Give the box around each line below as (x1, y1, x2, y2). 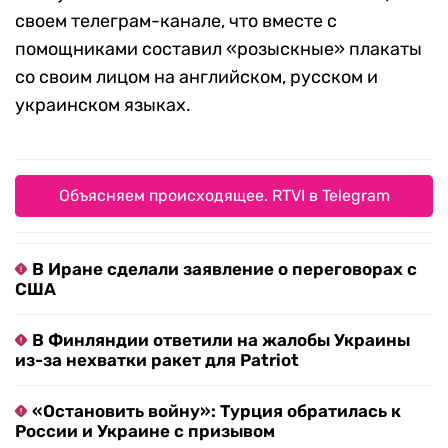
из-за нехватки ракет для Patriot (15, 350, 299, 371)
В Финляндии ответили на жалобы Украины (32, 330, 410, 351)
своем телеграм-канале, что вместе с (15, 10, 337, 33)
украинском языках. (15, 94, 191, 117)
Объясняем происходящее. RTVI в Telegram (58, 186, 390, 206)
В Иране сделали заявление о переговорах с (32, 259, 417, 280)
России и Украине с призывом (15, 421, 275, 442)
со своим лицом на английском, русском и (15, 66, 378, 89)
